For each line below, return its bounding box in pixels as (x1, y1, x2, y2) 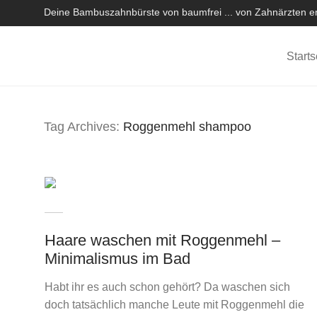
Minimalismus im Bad (44, 250, 190, 267)
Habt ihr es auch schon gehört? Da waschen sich (44, 281, 290, 293)
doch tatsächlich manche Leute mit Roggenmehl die (44, 299, 304, 311)
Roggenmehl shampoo (123, 120, 251, 134)
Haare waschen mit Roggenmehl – (44, 231, 280, 249)
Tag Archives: (44, 120, 123, 134)
